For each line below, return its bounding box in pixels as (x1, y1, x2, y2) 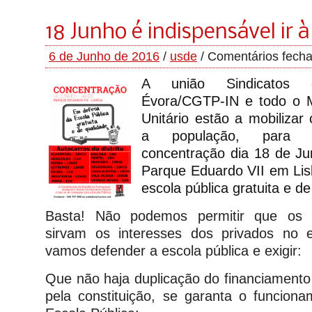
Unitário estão (141, 111, 235, 126)
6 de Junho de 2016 (49, 49, 159, 63)
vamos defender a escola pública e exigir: (45, 243, 302, 258)
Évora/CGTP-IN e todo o (141, 93, 306, 109)
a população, (141, 128, 263, 143)
